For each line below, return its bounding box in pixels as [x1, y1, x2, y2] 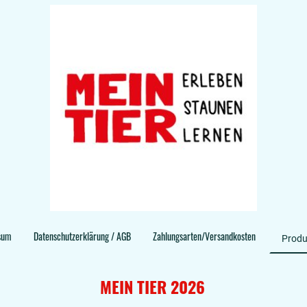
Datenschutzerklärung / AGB [33, 229, 131, 244]
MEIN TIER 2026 [100, 274, 209, 299]
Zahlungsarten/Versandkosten [152, 229, 256, 244]
